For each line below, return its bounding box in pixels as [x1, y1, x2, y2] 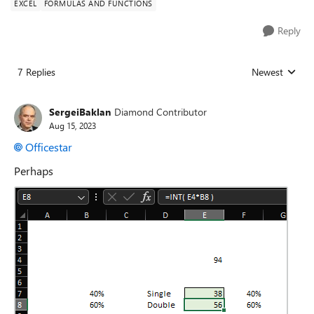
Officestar [25, 139, 72, 155]
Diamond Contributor [114, 104, 207, 118]
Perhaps [14, 163, 53, 179]
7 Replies [18, 65, 55, 79]
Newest [252, 65, 283, 79]
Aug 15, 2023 [49, 119, 96, 131]
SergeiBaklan [49, 104, 111, 118]
